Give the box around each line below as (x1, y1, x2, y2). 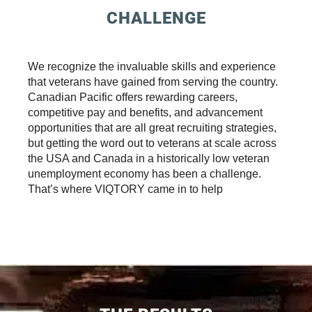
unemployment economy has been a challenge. (28, 167, 261, 180)
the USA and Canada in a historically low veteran (28, 152, 270, 164)
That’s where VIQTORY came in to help (28, 182, 223, 195)
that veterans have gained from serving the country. (28, 75, 278, 88)
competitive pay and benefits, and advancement (28, 106, 263, 118)
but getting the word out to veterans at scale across (28, 136, 276, 149)
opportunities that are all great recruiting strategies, (28, 121, 276, 134)
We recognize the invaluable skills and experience (28, 60, 276, 72)
